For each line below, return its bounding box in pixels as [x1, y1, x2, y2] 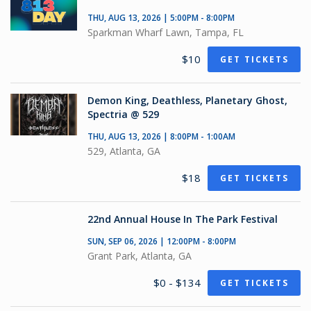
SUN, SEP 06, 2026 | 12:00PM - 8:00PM [87, 235, 236, 247]
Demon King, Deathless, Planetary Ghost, [87, 94, 287, 107]
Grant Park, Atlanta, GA [87, 249, 192, 262]
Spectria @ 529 [87, 108, 159, 121]
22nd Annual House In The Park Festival [87, 212, 278, 226]
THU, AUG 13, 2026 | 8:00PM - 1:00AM [87, 131, 235, 142]
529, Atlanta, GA [87, 144, 160, 158]
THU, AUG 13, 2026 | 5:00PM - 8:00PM [87, 12, 235, 24]
